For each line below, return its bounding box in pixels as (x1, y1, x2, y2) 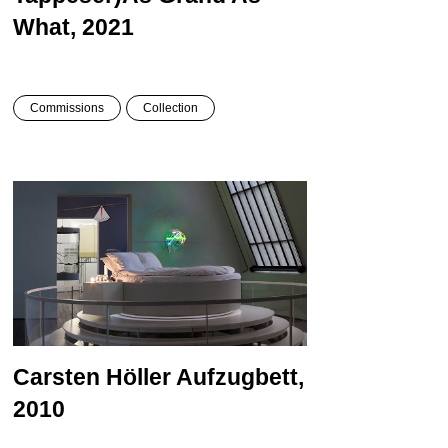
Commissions (29, 100, 104, 115)
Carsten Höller (12, 364, 176, 391)
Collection (142, 100, 198, 115)
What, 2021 (12, 13, 134, 40)
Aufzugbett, (175, 364, 304, 391)
